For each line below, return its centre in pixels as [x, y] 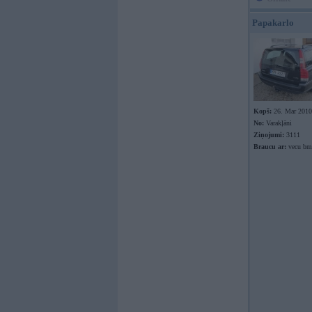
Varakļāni [278, 123]
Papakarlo [273, 23]
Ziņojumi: [269, 135]
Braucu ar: [270, 147]
